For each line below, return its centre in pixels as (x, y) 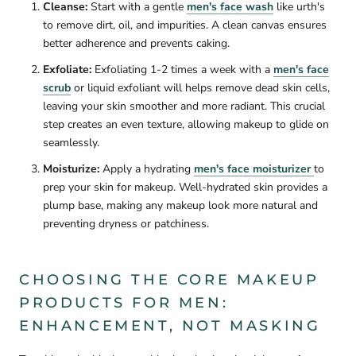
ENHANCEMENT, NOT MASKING (170, 325)
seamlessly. (71, 143)
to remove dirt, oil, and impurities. (127, 25)
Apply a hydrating (147, 169)
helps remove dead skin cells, (257, 88)
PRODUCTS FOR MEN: (124, 302)
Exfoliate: (67, 70)
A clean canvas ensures (269, 25)
